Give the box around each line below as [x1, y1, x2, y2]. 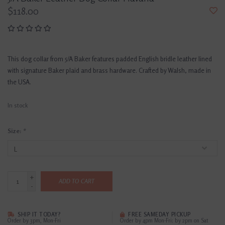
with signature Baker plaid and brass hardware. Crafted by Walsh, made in [8, 66, 211, 75]
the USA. [8, 78, 31, 86]
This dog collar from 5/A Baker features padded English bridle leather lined [8, 55, 212, 63]
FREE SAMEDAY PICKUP [126, 211, 191, 218]
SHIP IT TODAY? [16, 211, 60, 218]
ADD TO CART [59, 177, 94, 185]
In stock [8, 101, 28, 109]
